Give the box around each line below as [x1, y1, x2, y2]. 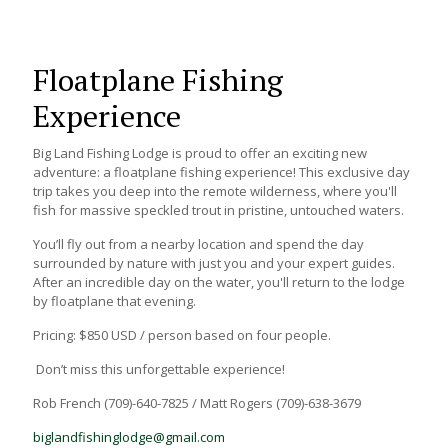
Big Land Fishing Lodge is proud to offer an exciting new [33, 144, 367, 162]
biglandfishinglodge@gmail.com [33, 428, 225, 446]
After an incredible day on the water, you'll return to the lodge [33, 273, 405, 291]
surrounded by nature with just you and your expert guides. [33, 254, 395, 272]
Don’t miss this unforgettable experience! [33, 360, 285, 378]
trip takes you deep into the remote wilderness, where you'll [33, 182, 397, 200]
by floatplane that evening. [33, 292, 196, 310]
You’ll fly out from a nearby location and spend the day [33, 235, 364, 253]
